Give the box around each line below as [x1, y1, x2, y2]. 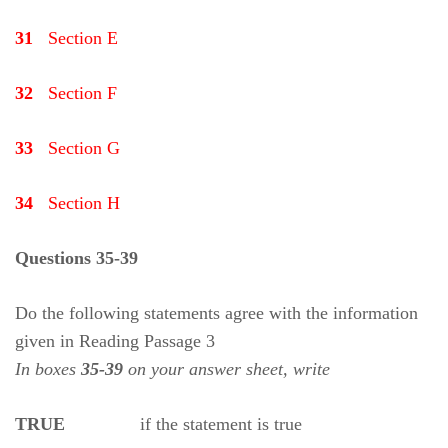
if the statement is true [70, 414, 302, 434]
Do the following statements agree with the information [15, 303, 418, 323]
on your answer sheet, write [123, 359, 330, 379]
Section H [43, 193, 120, 213]
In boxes [15, 359, 81, 379]
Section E [43, 28, 118, 48]
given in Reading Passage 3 [15, 331, 215, 351]
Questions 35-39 [15, 248, 138, 268]
